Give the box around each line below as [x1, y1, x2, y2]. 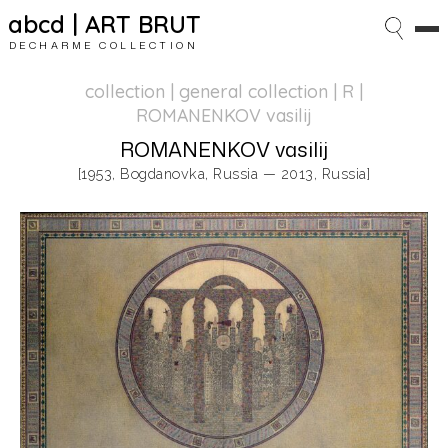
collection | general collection [84, 80, 328, 102]
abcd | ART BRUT [7, 9, 201, 39]
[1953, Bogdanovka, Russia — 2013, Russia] [77, 165, 371, 182]
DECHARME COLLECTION [8, 38, 199, 52]
